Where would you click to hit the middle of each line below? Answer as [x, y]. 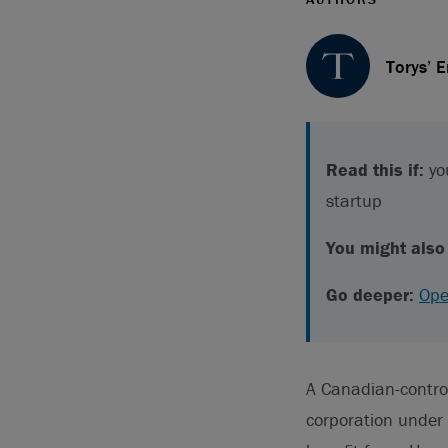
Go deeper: [370, 294]
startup [354, 200]
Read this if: [375, 169]
